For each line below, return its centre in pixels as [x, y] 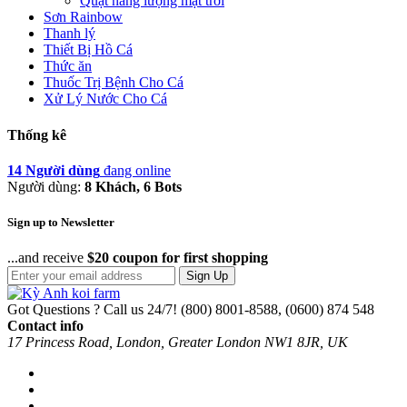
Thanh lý [69, 34]
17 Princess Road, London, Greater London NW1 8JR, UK [178, 342]
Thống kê [37, 134]
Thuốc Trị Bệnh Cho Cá [114, 83]
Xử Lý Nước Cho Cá [105, 99]
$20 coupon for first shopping [178, 258]
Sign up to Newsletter [61, 223]
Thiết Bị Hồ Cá [88, 50]
